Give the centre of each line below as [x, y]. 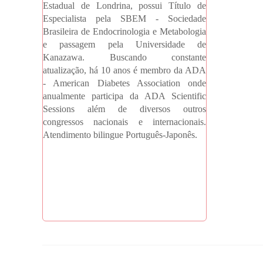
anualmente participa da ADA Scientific [124, 96]
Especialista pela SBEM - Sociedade [124, 18]
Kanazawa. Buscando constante [124, 57]
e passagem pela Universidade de [124, 44]
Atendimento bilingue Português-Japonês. [120, 135]
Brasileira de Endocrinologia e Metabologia [124, 31]
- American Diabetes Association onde [124, 83]
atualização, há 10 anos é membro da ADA [124, 70]
